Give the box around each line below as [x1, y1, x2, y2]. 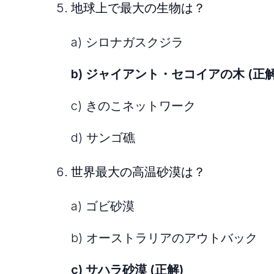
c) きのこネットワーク [71, 98, 196, 114]
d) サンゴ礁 [71, 130, 135, 146]
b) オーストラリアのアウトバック [71, 231, 257, 246]
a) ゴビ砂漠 [71, 199, 135, 214]
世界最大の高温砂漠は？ [71, 165, 206, 180]
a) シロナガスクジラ [71, 35, 183, 50]
